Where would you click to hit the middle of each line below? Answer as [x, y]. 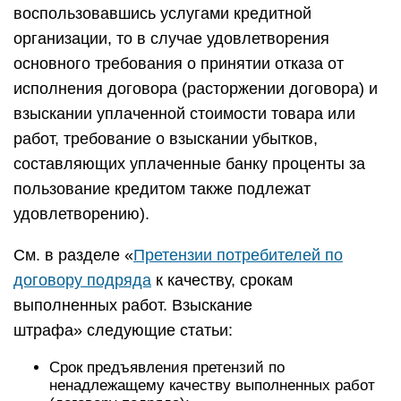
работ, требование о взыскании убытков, [166, 139]
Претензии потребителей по [238, 255]
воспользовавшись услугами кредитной [162, 13]
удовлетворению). [81, 214]
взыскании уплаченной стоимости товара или [184, 114]
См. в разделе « [73, 255]
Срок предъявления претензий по [167, 367]
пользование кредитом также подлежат [162, 189]
